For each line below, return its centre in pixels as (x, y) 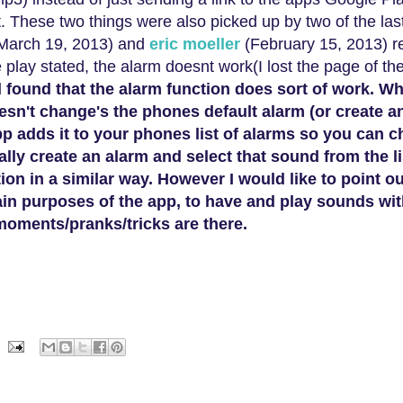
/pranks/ (96, 224)
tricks (151, 224)
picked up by (258, 22)
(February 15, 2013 (313, 45)
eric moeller (193, 45)
